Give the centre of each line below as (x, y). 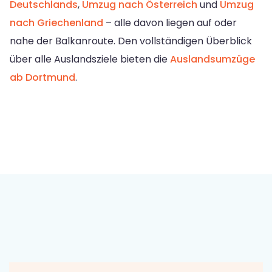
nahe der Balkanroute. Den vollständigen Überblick (131, 41)
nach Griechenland (56, 23)
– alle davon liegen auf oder (170, 23)
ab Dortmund (42, 78)
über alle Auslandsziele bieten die (90, 59)
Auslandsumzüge (212, 59)
